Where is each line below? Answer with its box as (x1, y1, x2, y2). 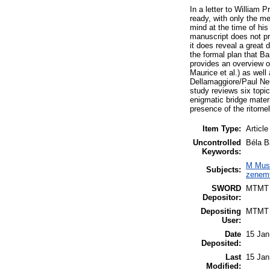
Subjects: (206, 165, 241, 174)
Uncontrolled (193, 137, 241, 147)
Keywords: (202, 146, 241, 156)
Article (246, 124, 268, 133)
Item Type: (202, 124, 241, 133)
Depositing (201, 206, 241, 216)
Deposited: (201, 238, 241, 248)
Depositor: (202, 192, 241, 202)
